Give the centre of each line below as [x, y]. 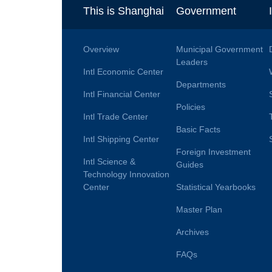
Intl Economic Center [123, 71]
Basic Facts [198, 129]
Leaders [192, 62]
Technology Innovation [126, 174]
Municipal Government [219, 49]
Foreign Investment [213, 151]
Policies [190, 107]
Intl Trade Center [116, 116]
